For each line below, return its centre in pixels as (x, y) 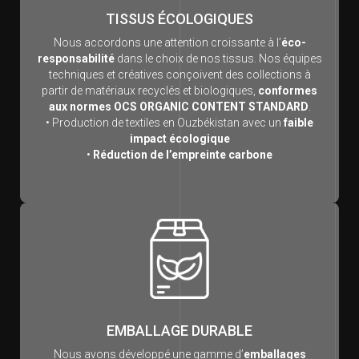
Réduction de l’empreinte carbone (183, 155)
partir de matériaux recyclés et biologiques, (150, 91)
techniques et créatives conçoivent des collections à (179, 75)
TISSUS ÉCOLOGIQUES (179, 19)
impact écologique (179, 139)
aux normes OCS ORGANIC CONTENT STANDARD (178, 107)
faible (298, 123)
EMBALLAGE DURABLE (179, 331)
